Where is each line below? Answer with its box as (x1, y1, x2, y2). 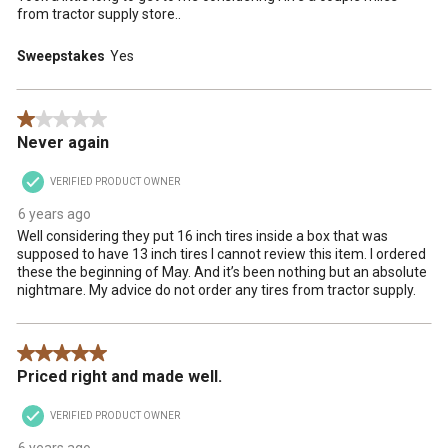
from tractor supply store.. (17, 5, 181, 22)
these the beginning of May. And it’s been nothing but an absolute (17, 263, 427, 280)
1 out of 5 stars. (17, 111, 115, 128)
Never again (17, 132, 109, 152)
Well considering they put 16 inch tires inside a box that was (17, 227, 388, 244)
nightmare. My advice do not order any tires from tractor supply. (17, 281, 416, 298)
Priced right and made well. (17, 366, 222, 386)
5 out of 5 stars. (17, 345, 115, 362)
